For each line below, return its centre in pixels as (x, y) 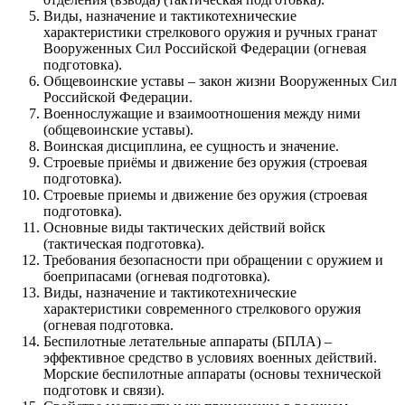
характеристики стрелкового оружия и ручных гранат (210, 32)
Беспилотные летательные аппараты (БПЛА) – (188, 341)
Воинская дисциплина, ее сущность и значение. (191, 146)
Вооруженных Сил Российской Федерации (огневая (205, 48)
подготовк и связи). (104, 390)
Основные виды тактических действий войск (184, 227)
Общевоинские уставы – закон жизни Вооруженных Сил (220, 80)
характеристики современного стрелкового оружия (202, 308)
